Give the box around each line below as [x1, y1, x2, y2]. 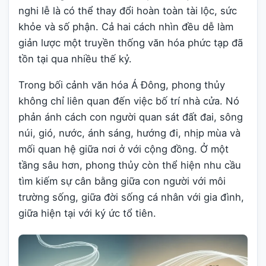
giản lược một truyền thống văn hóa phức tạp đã [18, 37, 243, 49]
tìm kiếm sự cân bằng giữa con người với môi [18, 175, 226, 188]
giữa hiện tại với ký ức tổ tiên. [18, 207, 156, 220]
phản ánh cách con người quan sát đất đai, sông [18, 111, 243, 123]
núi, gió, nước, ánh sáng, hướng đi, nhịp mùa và [18, 127, 240, 140]
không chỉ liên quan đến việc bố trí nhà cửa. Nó [18, 95, 239, 107]
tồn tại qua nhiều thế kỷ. [18, 53, 132, 65]
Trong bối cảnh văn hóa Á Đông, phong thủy [18, 79, 225, 91]
